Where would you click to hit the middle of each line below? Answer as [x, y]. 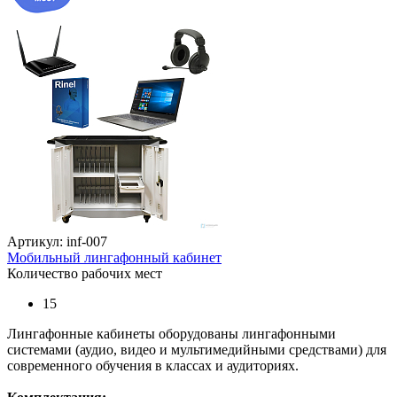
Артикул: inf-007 [57, 241]
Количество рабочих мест [85, 273]
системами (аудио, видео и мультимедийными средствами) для [197, 349]
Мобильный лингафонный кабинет [114, 257]
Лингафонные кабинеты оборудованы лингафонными [171, 333]
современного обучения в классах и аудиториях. [153, 365]
